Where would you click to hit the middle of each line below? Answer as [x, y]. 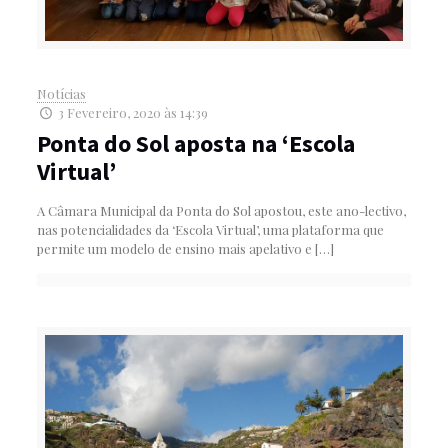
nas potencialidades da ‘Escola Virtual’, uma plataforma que [210, 229]
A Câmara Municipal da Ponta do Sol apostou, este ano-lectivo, [221, 210]
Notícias [61, 93]
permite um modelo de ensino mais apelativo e [174, 248]
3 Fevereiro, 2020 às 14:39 [133, 112]
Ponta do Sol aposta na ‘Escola [195, 143]
